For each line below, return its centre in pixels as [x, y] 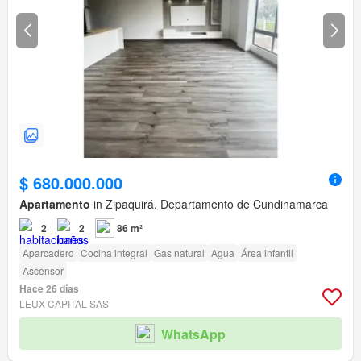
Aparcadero [48, 253]
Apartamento [55, 204]
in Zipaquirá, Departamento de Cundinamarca [209, 204]
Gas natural [179, 253]
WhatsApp [193, 334]
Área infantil [267, 253]
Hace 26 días [49, 289]
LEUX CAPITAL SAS [64, 304]
